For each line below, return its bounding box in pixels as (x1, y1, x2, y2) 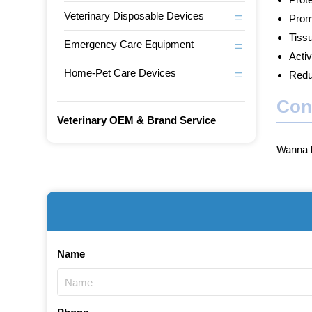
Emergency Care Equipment (64, 38, 194, 50)
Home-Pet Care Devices (64, 67, 177, 79)
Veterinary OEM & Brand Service (57, 114, 217, 126)
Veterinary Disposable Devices (64, 10, 205, 22)
